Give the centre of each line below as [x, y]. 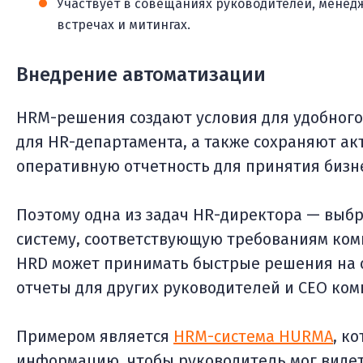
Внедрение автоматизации [141, 75]
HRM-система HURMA [253, 337]
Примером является [95, 337]
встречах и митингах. [124, 25]
